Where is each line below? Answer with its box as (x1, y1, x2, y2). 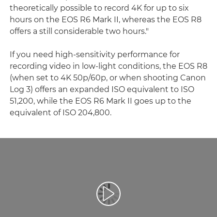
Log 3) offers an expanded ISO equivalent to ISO (10, 85, 194, 94)
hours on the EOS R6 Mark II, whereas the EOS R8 (10, 15, 201, 25)
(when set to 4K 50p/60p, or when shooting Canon (10, 73, 206, 83)
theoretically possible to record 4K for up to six (10, 3, 189, 13)
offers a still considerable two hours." (10, 27, 149, 36)
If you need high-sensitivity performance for (10, 50, 180, 60)
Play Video (108, 193, 144, 202)
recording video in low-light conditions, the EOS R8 (10, 62, 207, 71)
